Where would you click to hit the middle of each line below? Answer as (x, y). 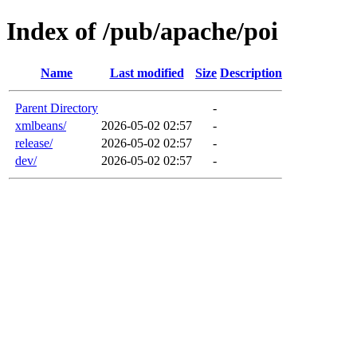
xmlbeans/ (41, 125)
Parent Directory (57, 108)
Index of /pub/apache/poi (142, 31)
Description (251, 73)
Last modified (147, 73)
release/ (34, 143)
